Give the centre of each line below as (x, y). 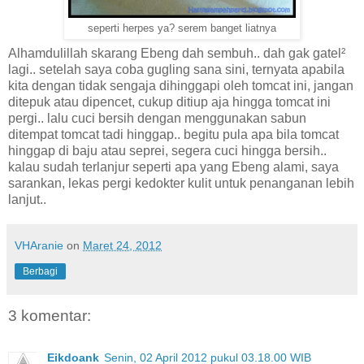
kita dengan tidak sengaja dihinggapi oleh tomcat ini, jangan (181, 86)
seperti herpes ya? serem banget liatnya (182, 28)
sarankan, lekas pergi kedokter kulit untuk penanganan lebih (181, 184)
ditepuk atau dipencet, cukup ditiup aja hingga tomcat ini (169, 102)
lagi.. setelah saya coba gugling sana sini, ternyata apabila (176, 70)
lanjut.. (27, 200)
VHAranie (39, 246)
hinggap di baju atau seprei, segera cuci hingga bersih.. (167, 151)
